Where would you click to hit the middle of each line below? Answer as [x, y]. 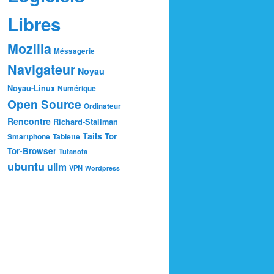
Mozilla [29, 48]
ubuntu [26, 166]
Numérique [77, 88]
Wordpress [102, 168]
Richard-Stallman [86, 121]
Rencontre [29, 121]
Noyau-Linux [31, 88]
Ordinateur [102, 106]
